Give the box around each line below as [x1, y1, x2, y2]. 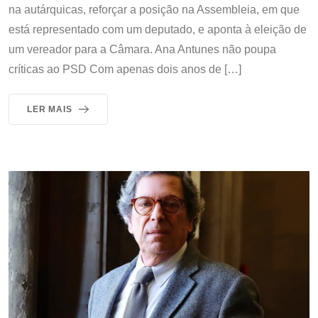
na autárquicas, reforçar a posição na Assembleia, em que [9, 4, 300, 16]
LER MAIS [27, 104, 72, 115]
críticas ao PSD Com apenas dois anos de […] [9, 63, 241, 76]
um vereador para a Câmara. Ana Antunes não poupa [9, 43, 276, 56]
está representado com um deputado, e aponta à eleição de [9, 23, 307, 36]
